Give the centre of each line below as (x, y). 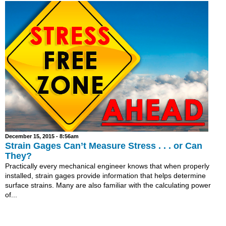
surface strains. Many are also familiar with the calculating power (108, 185)
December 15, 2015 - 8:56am (42, 136)
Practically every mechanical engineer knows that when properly (107, 166)
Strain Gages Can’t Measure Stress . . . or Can (104, 146)
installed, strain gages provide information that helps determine (105, 176)
